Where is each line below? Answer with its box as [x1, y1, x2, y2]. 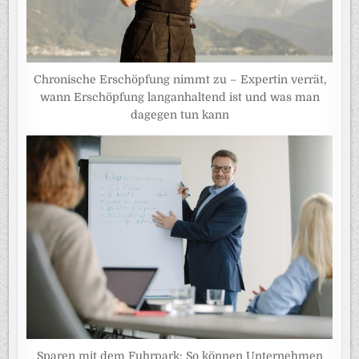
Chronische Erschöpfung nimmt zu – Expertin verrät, [33, 72, 326, 86]
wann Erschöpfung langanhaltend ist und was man [39, 90, 320, 103]
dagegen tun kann [130, 107, 229, 121]
